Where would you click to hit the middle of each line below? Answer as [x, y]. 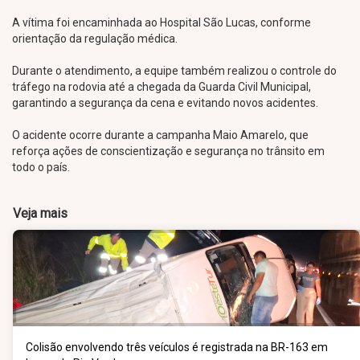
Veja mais [40, 213]
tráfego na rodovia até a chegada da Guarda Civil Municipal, [162, 87]
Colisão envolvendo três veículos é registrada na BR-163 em [177, 347]
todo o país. [41, 167]
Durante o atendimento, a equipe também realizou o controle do [174, 71]
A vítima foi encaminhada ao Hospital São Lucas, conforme [162, 22]
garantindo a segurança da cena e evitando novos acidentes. [165, 103]
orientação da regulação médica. [95, 39]
